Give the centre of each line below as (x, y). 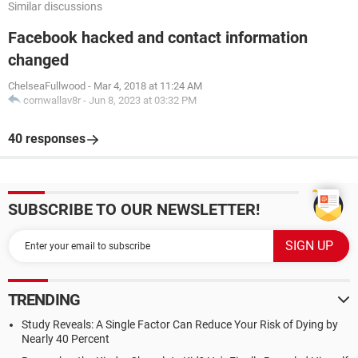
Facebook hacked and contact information (158, 38)
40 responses (47, 139)
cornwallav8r (52, 100)
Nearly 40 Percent (66, 339)
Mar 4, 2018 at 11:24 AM (148, 86)
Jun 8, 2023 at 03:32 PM (143, 100)
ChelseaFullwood (47, 86)
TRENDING (44, 300)
